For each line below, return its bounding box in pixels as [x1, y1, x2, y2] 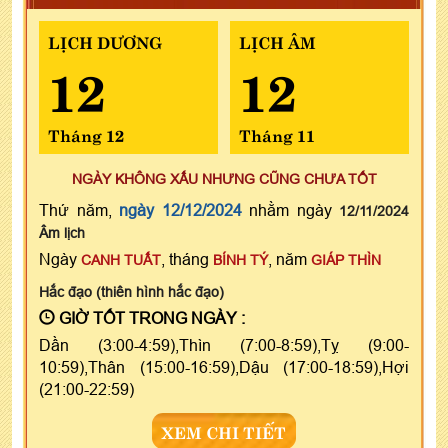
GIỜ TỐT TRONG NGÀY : [55, 308, 245, 327]
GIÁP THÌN [311, 251, 381, 268]
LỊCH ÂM [238, 28, 316, 53]
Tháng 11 [238, 121, 315, 146]
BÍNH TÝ [213, 251, 268, 268]
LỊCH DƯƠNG [48, 28, 162, 53]
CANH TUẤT [81, 251, 161, 268]
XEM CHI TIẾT [162, 418, 286, 443]
